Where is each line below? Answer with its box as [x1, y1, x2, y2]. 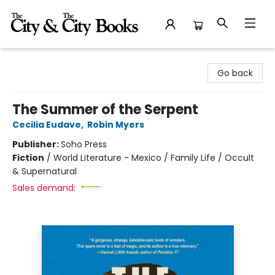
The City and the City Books [9, 53, 128, 66]
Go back [217, 67, 253, 79]
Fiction [12, 152, 44, 164]
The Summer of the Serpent [12, 100, 198, 119]
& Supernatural [12, 165, 77, 177]
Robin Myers [87, 118, 144, 131]
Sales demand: [12, 182, 76, 194]
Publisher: [12, 138, 61, 150]
